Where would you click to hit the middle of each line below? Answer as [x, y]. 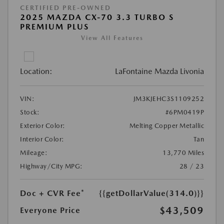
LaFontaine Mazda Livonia [159, 71]
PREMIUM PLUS [54, 26]
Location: [36, 71]
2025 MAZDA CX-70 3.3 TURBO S [97, 17]
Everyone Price [50, 210]
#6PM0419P [184, 112]
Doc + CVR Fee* [52, 193]
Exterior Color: [43, 125]
